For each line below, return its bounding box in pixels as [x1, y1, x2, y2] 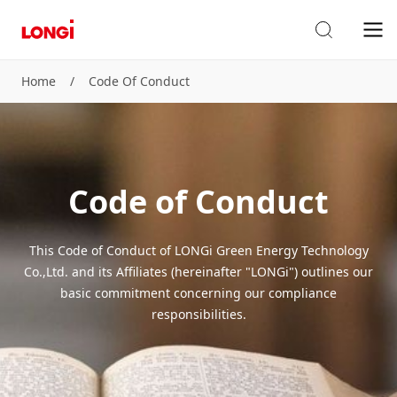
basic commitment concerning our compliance [60, 284, 337, 301]
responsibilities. [151, 306, 246, 323]
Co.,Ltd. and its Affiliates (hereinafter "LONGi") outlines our [24, 263, 373, 280]
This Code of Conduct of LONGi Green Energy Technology [28, 242, 369, 259]
